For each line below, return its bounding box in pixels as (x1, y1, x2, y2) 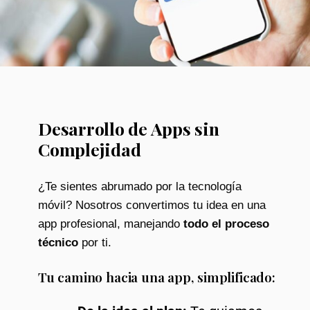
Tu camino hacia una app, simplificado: (38, 267, 275, 286)
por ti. (78, 235, 111, 249)
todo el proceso (183, 217, 269, 230)
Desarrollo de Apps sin (38, 116, 219, 140)
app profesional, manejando (38, 217, 183, 230)
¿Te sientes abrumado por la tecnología (38, 179, 241, 193)
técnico (38, 235, 78, 249)
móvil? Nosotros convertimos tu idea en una (38, 198, 266, 212)
